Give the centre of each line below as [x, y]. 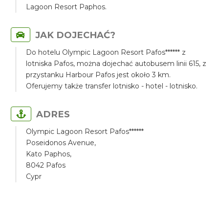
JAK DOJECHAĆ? [76, 35]
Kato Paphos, [49, 154]
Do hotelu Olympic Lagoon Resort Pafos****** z [106, 52]
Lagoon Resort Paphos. [66, 7]
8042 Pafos [46, 165]
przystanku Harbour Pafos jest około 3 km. [99, 75]
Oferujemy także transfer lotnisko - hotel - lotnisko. [112, 86]
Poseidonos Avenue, [61, 143]
